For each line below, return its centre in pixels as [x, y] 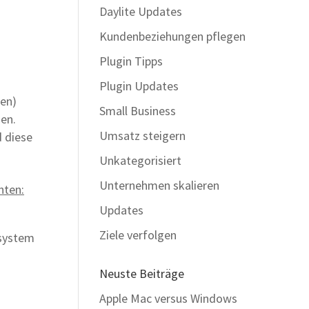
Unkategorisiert [140, 160]
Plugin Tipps [131, 61]
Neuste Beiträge [141, 273]
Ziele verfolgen [138, 235]
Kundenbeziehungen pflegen [172, 36]
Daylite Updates [140, 11]
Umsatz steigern [142, 136]
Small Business [137, 111]
